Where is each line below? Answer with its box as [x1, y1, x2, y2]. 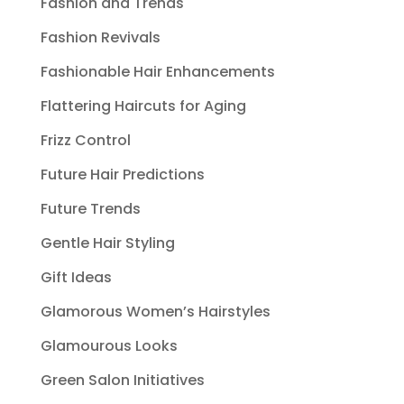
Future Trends [40, 198, 141, 219]
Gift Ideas [40, 267, 112, 288]
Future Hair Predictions [40, 164, 205, 185]
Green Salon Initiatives [40, 370, 205, 390]
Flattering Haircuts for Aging [40, 96, 246, 116]
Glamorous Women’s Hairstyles [40, 301, 271, 322]
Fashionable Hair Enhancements [40, 61, 275, 82]
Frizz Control [40, 130, 131, 151]
